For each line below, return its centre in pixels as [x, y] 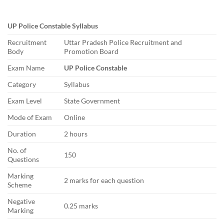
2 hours [76, 134]
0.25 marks [81, 206]
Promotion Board [91, 51]
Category [22, 84]
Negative [21, 201]
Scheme [19, 185]
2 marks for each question [104, 180]
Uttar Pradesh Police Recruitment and [123, 42]
